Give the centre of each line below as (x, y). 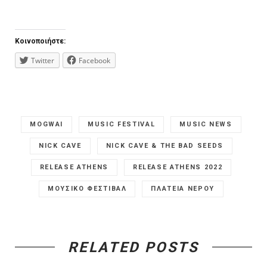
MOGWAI (47, 124)
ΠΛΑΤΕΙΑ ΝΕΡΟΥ (183, 188)
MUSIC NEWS (206, 124)
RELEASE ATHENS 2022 (178, 167)
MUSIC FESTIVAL (122, 124)
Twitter (43, 60)
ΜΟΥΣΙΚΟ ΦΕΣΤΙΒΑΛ (87, 188)
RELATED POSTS (133, 247)
